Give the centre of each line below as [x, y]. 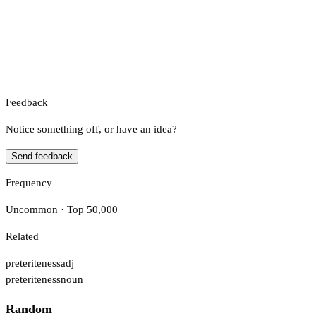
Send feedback [42, 156]
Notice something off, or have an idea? [91, 129]
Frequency [29, 182]
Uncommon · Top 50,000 [62, 209]
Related [22, 236]
